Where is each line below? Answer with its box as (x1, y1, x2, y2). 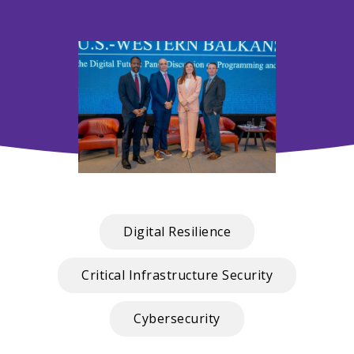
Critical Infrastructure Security (81, 266, 273, 284)
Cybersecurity (134, 310, 220, 328)
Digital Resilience (123, 223, 231, 241)
